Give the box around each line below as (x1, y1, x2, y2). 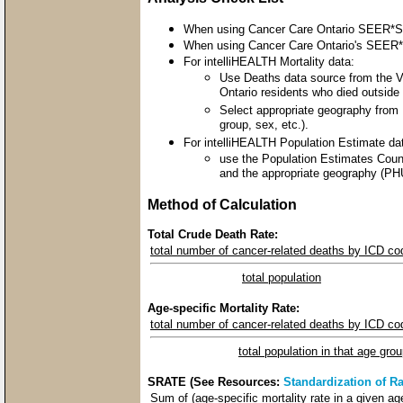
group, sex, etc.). (219, 117, 309, 133)
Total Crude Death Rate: (148, 227, 278, 241)
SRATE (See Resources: (148, 374, 283, 389)
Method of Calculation (148, 196, 297, 212)
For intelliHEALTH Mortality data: (184, 54, 354, 68)
